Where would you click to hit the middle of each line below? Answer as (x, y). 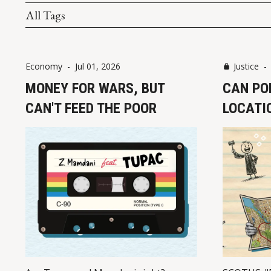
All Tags (45, 15)
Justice (246, 66)
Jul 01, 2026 (98, 66)
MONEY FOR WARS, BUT (95, 88)
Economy (44, 66)
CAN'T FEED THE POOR (91, 108)
